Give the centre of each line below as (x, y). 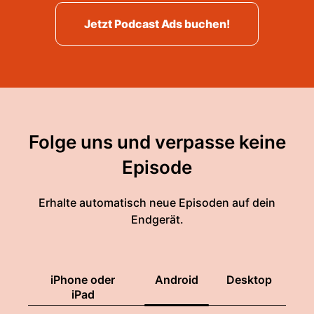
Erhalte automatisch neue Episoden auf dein (157, 203)
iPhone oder (83, 280)
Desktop (249, 280)
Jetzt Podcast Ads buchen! (157, 24)
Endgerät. (157, 219)
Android (177, 280)
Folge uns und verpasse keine (157, 142)
